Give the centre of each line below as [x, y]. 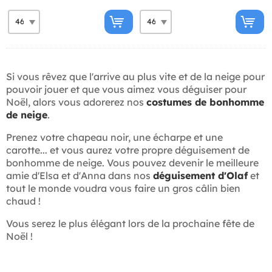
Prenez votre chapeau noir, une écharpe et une [114, 137]
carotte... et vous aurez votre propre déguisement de [128, 150]
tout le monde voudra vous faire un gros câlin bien [123, 188]
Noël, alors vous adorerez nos [76, 102]
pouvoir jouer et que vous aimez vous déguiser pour [126, 89]
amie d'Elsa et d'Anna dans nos [80, 175]
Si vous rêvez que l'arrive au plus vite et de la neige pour [135, 76]
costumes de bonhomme [205, 102]
